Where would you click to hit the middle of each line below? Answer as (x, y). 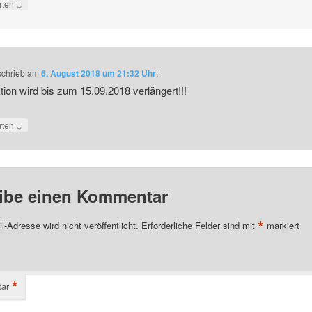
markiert (281, 225)
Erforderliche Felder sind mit (199, 225)
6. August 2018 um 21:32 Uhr (99, 73)
